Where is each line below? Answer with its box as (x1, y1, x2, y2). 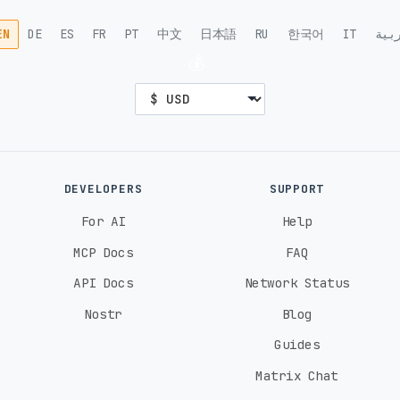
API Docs (73, 274, 133, 292)
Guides (274, 336, 320, 354)
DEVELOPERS (63, 180, 143, 196)
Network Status (244, 274, 350, 292)
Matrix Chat (255, 367, 338, 385)
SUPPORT (269, 180, 325, 196)
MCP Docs (73, 243, 133, 261)
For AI (80, 212, 126, 230)
